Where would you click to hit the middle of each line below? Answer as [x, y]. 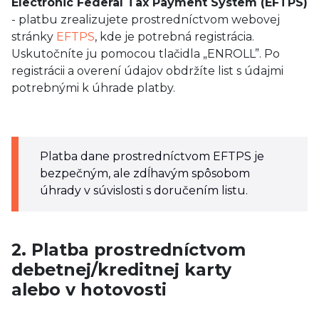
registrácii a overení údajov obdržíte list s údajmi [147, 71]
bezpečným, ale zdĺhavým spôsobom [145, 173]
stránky [34, 37]
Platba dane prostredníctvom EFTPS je [152, 156]
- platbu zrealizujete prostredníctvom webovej [146, 20]
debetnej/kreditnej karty [121, 270]
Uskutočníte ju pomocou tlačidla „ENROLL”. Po [146, 54]
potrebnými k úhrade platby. [93, 88]
